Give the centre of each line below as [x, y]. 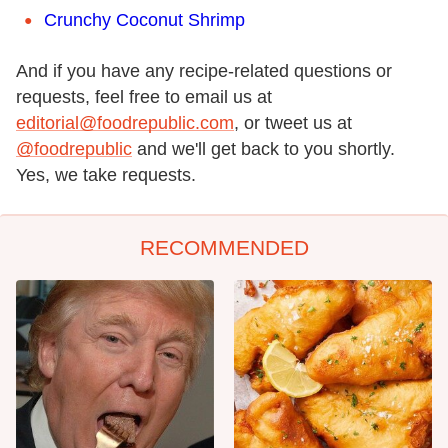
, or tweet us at [293, 123]
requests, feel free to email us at [144, 97]
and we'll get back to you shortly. [263, 149]
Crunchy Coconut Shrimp [144, 20]
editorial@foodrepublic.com [125, 123]
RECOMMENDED [224, 248]
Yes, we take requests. [106, 175]
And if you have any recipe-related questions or [204, 71]
